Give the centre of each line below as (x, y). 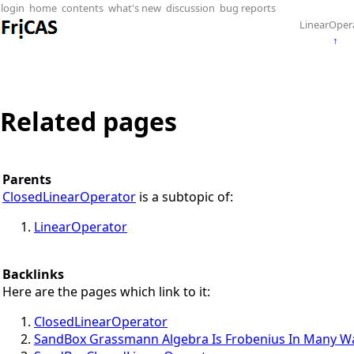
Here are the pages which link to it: (106, 291)
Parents (27, 179)
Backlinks (33, 274)
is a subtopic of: (186, 196)
